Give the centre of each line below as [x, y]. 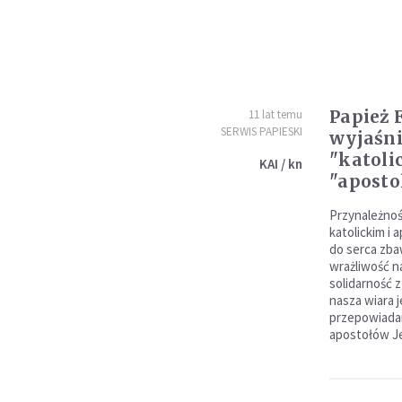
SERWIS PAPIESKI [261, 131]
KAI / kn [280, 164]
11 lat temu [275, 114]
